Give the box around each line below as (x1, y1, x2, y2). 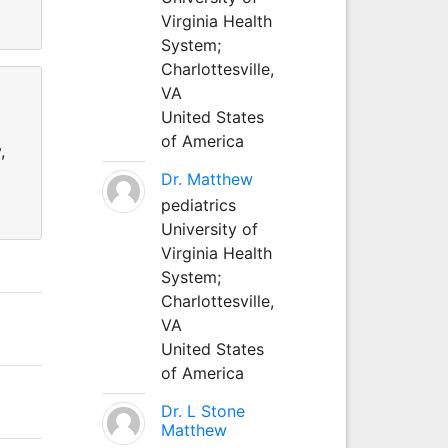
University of (160, 218, 258, 239)
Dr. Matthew (160, 168, 253, 189)
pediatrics (160, 194, 236, 215)
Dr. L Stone (160, 400, 245, 421)
